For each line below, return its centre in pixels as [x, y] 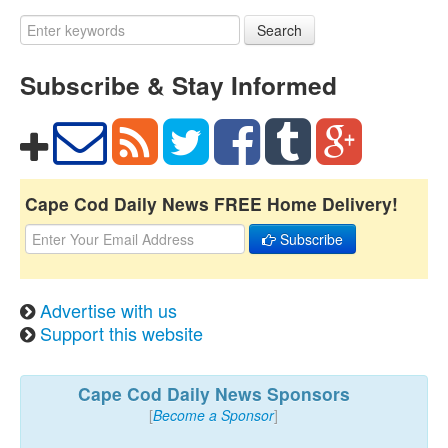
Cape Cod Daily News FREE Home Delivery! [211, 204]
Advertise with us [108, 310]
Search [279, 30]
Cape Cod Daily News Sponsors [213, 394]
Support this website [121, 333]
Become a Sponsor [213, 415]
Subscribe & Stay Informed [178, 85]
